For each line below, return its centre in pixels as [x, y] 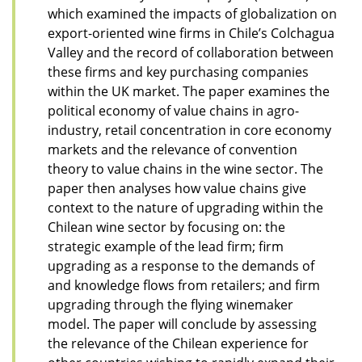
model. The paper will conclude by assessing [182, 324]
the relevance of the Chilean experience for [178, 344]
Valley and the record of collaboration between [191, 53]
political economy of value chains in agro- [173, 111]
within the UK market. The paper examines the [189, 92]
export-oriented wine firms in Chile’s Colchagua [191, 34]
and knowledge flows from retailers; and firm [184, 286]
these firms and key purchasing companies [178, 72]
